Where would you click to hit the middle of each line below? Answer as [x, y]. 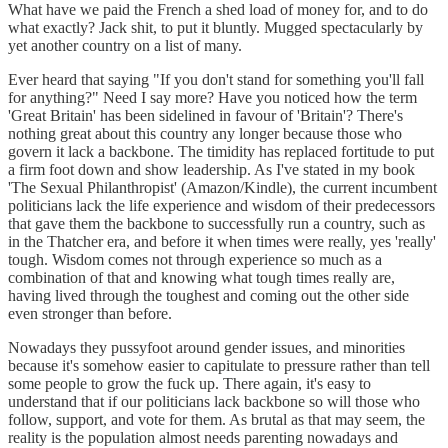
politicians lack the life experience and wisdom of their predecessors [221, 205]
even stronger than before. [90, 313]
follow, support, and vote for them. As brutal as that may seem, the [216, 419]
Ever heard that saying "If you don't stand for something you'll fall [216, 79]
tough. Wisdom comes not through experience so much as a [195, 259]
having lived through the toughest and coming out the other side [208, 295]
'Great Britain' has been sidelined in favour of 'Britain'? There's [205, 115]
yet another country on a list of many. [125, 45]
